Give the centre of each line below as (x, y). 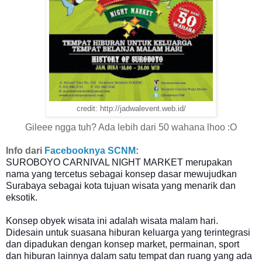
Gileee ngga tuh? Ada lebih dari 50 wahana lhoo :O (131, 127)
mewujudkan (210, 174)
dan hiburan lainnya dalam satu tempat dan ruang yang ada (129, 256)
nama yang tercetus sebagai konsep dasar (95, 174)
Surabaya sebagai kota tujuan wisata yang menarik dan (121, 185)
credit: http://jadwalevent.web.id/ (131, 108)
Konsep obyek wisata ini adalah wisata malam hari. (112, 220)
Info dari (25, 150)
